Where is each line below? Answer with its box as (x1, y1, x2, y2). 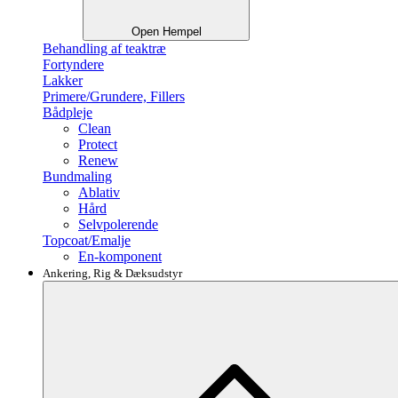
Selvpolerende (78, 217, 158, 232)
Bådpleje (43, 105, 92, 120)
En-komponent (78, 249, 162, 264)
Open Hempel (131, 25, 202, 38)
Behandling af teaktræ (43, 41, 166, 56)
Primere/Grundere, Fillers (43, 89, 185, 104)
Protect (78, 137, 117, 152)
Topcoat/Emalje (43, 233, 131, 248)
